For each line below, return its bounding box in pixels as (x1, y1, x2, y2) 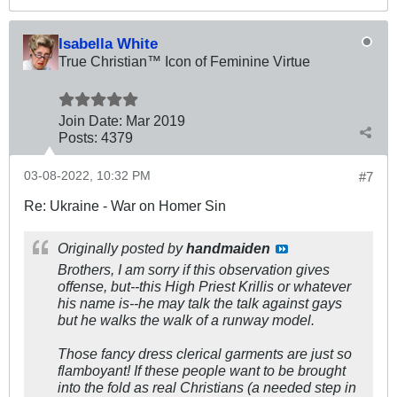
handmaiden (186, 239, 270, 256)
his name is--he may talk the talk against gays (58, 294, 342, 311)
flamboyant (58, 362, 127, 378)
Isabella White (58, 34, 158, 52)
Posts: (58, 128, 97, 145)
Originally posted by (58, 239, 186, 256)
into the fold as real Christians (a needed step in (58, 378, 356, 395)
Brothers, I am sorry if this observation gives (58, 261, 330, 277)
